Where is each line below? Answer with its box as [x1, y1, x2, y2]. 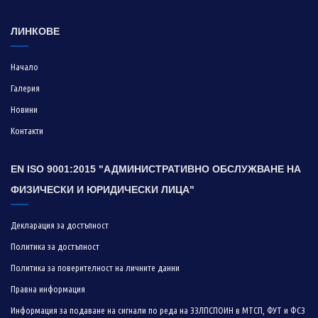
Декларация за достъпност [11, 219, 109, 230]
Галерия [11, 82, 40, 93]
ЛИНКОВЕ [11, 25, 60, 37]
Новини [11, 104, 38, 114]
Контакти [11, 125, 43, 136]
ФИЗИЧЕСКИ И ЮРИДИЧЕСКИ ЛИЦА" [11, 183, 194, 195]
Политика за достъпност [11, 241, 99, 251]
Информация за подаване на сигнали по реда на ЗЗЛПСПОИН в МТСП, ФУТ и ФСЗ [11, 305, 305, 315]
